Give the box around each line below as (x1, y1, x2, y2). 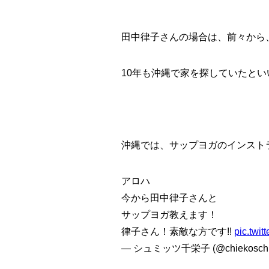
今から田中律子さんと (121, 193, 217, 204)
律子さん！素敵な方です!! (121, 226, 234, 237)
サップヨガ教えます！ (121, 210, 217, 220)
